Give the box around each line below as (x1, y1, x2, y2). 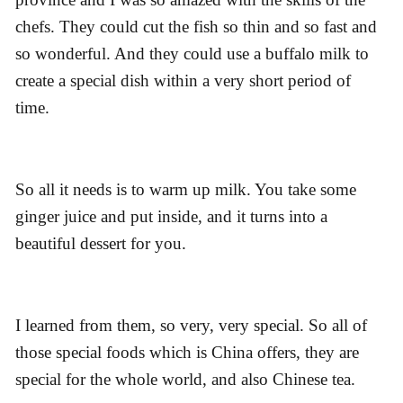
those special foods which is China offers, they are (15, 342, 359, 362)
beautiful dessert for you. (15, 233, 186, 253)
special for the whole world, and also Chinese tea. (15, 369, 355, 389)
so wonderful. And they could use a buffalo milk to (15, 44, 369, 64)
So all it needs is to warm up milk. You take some (15, 179, 356, 199)
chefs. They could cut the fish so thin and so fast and (15, 17, 377, 37)
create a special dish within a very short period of (15, 71, 351, 91)
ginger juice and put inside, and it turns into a (15, 206, 327, 226)
